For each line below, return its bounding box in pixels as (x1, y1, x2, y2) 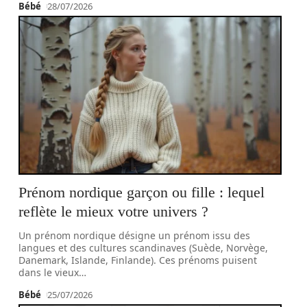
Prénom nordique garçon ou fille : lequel (19, 184, 265, 201)
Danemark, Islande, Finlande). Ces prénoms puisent (19, 254, 258, 267)
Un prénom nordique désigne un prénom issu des (19, 229, 251, 242)
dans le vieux (19, 266, 79, 279)
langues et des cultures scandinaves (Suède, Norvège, (19, 241, 269, 254)
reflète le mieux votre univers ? (19, 203, 209, 220)
